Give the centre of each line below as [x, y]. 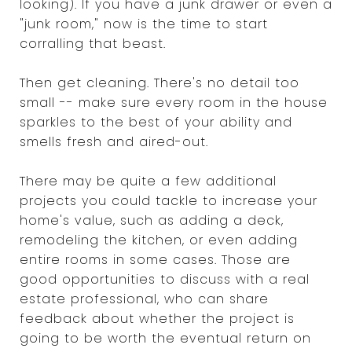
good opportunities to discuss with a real [165, 279]
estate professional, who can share [144, 299]
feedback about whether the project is [157, 318]
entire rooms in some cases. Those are [155, 259]
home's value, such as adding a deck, [152, 220]
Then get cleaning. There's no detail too [159, 82]
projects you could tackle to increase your [169, 200]
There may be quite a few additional [148, 181]
